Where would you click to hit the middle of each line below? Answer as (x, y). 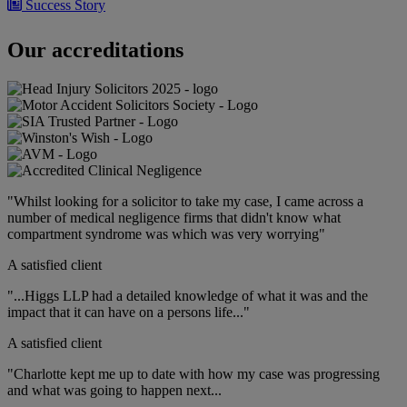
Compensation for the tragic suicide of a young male (167, 41)
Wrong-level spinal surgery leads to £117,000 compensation (188, 174)
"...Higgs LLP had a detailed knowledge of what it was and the (188, 296)
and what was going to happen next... (114, 391)
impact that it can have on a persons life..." (129, 313)
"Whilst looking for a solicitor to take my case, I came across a (185, 202)
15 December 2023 (62, 210)
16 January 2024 (55, 76)
